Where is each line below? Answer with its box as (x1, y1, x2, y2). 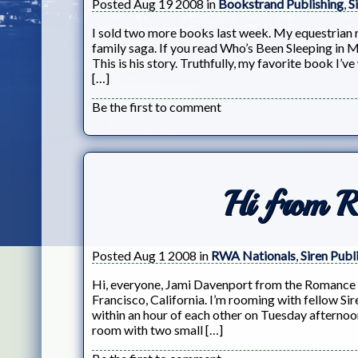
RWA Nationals (211, 247, 296, 263)
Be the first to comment (92, 98, 221, 114)
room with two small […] (92, 321, 223, 337)
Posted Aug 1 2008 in (92, 247, 211, 263)
